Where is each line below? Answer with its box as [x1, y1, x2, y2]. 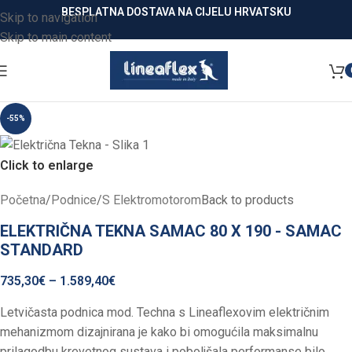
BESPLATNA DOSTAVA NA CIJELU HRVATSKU [60, 5, 291, 18]
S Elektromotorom [102, 192, 201, 208]
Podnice [51, 192, 97, 208]
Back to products [201, 192, 294, 208]
